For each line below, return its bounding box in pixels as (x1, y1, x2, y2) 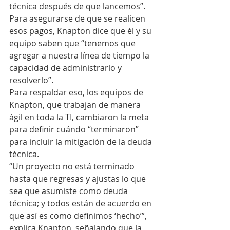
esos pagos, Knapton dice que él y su (9, 25, 154, 36)
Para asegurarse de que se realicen (9, 13, 147, 24)
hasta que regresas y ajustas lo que (9, 173, 148, 184)
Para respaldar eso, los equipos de (9, 87, 145, 98)
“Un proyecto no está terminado (9, 161, 137, 172)
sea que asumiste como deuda (9, 185, 130, 197)
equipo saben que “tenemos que (9, 37, 138, 49)
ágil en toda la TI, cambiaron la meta (9, 111, 151, 123)
